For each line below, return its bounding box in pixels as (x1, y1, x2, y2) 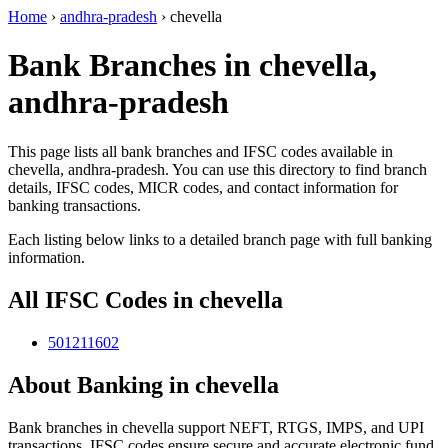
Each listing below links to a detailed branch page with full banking (8, 230, 432, 248)
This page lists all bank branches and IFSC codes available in (8, 142, 393, 160)
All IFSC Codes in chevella (8, 286, 283, 313)
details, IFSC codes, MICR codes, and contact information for (8, 178, 398, 196)
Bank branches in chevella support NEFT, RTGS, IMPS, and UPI (8, 418, 424, 436)
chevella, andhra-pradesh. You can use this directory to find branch (8, 160, 427, 178)
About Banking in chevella (8, 371, 279, 398)
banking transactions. (8, 196, 141, 214)
